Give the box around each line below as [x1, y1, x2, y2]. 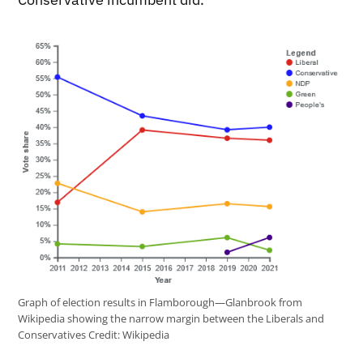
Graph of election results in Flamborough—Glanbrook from [18, 296, 303, 310]
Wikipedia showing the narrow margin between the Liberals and [18, 312, 325, 327]
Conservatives [18, 328, 89, 343]
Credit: [88, 328, 121, 343]
